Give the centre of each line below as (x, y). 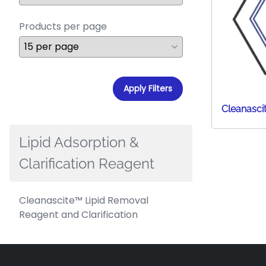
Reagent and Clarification (78, 215)
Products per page (63, 27)
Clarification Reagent (87, 164)
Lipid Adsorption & (79, 142)
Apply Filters (148, 89)
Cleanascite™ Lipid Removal (84, 201)
